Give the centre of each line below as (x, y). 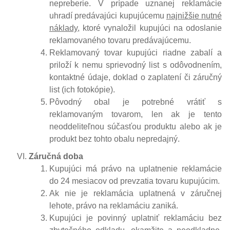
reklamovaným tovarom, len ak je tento (136, 114)
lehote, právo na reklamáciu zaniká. (114, 205)
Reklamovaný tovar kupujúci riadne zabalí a (136, 52)
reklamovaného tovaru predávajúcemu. (121, 40)
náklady (63, 28)
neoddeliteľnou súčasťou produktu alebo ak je (136, 126)
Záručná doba (56, 156)
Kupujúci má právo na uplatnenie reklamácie (136, 168)
